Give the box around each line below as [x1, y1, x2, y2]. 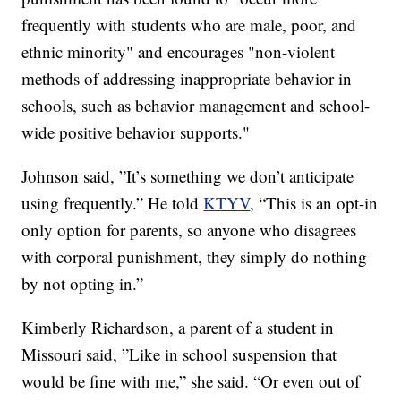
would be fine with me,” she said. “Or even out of [21, 369, 361, 392]
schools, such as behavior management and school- [21, 93, 371, 116]
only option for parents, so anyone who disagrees [21, 218, 357, 241]
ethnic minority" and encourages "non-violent [21, 39, 336, 63]
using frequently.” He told [21, 191, 204, 214]
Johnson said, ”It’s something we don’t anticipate [21, 164, 354, 187]
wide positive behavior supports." [21, 120, 251, 143]
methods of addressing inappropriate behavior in [21, 66, 353, 90]
